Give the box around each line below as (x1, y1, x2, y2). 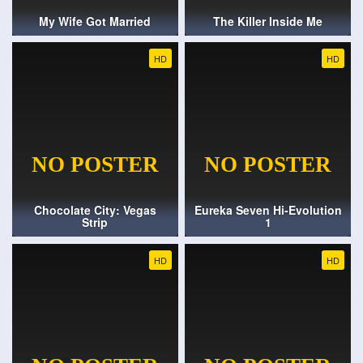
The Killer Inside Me (213, 12, 323, 29)
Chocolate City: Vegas (33, 202, 156, 219)
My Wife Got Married (39, 12, 152, 29)
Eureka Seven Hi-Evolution (194, 202, 342, 219)
